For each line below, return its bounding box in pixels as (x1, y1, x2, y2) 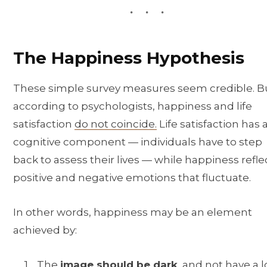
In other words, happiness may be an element (13, 206, 252, 219)
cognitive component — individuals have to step (13, 136, 262, 148)
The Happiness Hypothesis (13, 47, 244, 68)
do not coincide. (74, 118, 157, 131)
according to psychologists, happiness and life (13, 100, 252, 113)
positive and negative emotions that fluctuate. (13, 172, 251, 184)
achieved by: (13, 224, 77, 237)
